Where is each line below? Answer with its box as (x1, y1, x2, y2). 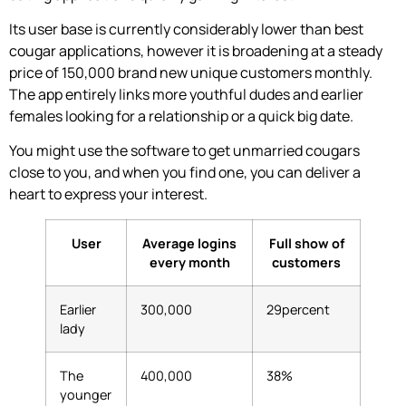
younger (60, 386, 111, 404)
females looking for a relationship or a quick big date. (9, 106, 353, 127)
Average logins (142, 235, 237, 253)
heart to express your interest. (9, 184, 208, 205)
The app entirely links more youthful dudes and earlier (9, 84, 363, 105)
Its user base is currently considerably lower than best (9, 19, 363, 40)
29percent (266, 301, 330, 319)
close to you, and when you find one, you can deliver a (9, 162, 361, 183)
